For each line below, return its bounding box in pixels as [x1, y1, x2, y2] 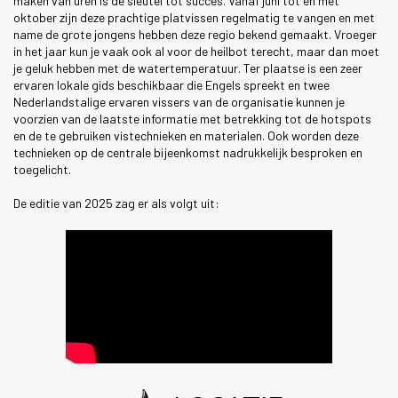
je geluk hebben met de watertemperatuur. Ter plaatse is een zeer [13, 60, 362, 76]
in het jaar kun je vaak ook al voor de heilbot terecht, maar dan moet [13, 43, 379, 59]
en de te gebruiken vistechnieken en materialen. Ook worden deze [13, 127, 359, 143]
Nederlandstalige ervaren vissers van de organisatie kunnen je [13, 93, 345, 109]
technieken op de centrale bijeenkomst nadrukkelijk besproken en [13, 144, 362, 160]
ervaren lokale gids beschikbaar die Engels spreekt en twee [13, 76, 330, 92]
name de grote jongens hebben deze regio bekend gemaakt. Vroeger [13, 26, 377, 42]
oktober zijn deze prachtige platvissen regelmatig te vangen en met [13, 9, 375, 25]
